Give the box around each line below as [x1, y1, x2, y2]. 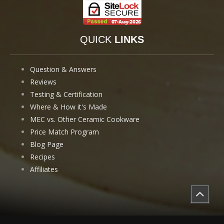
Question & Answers [30, 64, 96, 74]
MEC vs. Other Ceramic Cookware [30, 114, 139, 124]
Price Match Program [30, 126, 99, 136]
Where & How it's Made [30, 101, 107, 111]
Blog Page [30, 139, 63, 149]
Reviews [30, 76, 56, 86]
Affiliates [30, 164, 58, 174]
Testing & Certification [30, 89, 102, 99]
